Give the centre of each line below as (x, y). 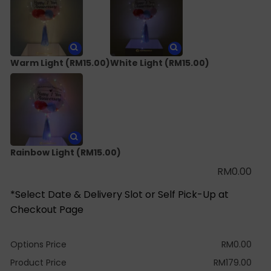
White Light (136, 63)
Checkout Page (47, 209)
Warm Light (37, 63)
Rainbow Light (43, 152)
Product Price (38, 262)
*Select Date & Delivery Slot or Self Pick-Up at (119, 194)
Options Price (38, 244)
